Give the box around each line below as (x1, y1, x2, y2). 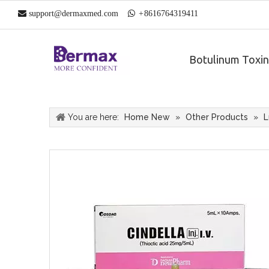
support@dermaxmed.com (29, 9, 118, 18)
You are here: (68, 112, 119, 122)
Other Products (186, 112, 248, 122)
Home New (124, 112, 170, 122)
